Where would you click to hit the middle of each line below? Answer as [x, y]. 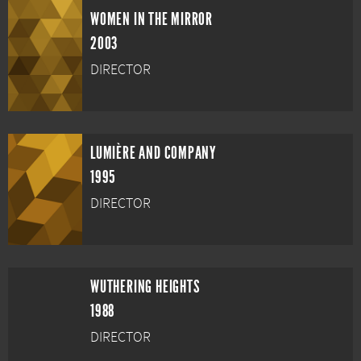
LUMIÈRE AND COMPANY [154, 153]
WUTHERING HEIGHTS [145, 287]
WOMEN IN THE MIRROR [152, 19]
